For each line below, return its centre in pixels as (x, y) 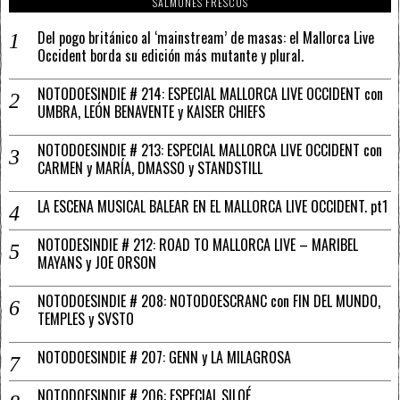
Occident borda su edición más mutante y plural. (171, 55)
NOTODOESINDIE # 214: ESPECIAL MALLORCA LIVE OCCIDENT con (210, 94)
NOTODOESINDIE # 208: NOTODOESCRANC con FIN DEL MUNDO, (209, 301)
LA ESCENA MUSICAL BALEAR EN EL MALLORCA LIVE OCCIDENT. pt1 (212, 206)
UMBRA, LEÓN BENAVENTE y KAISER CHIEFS (151, 112)
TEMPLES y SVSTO (86, 319)
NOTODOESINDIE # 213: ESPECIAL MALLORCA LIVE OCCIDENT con (210, 150)
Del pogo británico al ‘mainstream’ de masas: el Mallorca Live (206, 37)
